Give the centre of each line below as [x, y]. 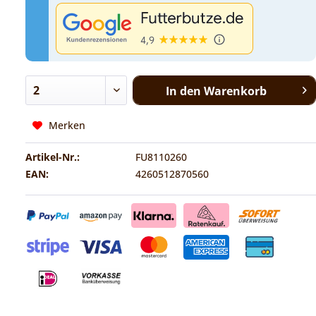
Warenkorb [235, 91]
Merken [67, 126]
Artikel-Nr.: [53, 157]
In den [183, 91]
